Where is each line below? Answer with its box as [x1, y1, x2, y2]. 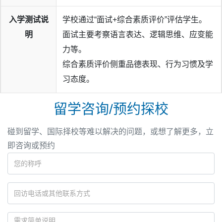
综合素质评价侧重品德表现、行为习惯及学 [62, 59, 213, 68]
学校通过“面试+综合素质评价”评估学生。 [62, 15, 207, 24]
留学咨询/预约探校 [54, 101, 168, 117]
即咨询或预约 [7, 141, 55, 150]
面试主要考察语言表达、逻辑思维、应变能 [62, 30, 213, 39]
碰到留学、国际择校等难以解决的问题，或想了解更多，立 [7, 127, 214, 136]
